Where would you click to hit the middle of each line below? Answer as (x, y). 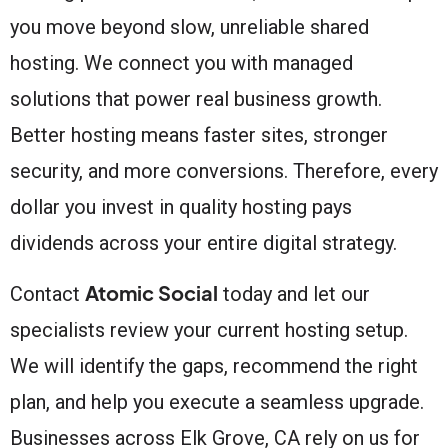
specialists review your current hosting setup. (209, 329)
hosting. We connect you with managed (181, 62)
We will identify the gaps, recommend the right (214, 365)
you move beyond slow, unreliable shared (189, 26)
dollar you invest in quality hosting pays (181, 206)
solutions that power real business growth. (196, 98)
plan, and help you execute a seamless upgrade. (217, 401)
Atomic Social (151, 292)
